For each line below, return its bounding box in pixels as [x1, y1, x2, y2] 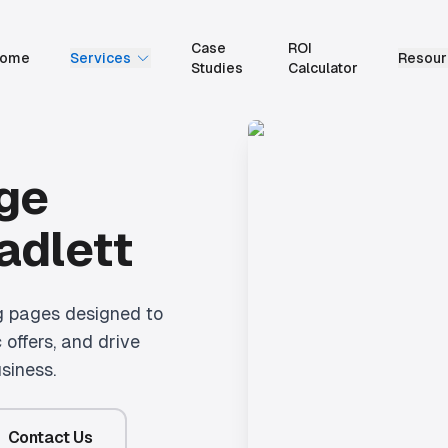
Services [69, 50, 131, 66]
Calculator [287, 60, 358, 76]
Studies [190, 60, 243, 76]
